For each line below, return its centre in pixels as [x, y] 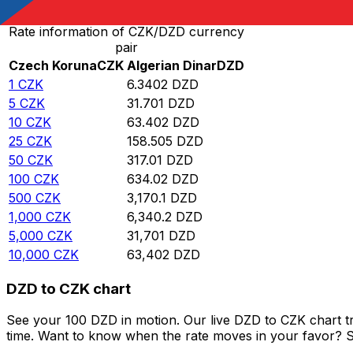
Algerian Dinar [172, 66]
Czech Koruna [53, 66]
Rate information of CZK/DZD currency [126, 32]
